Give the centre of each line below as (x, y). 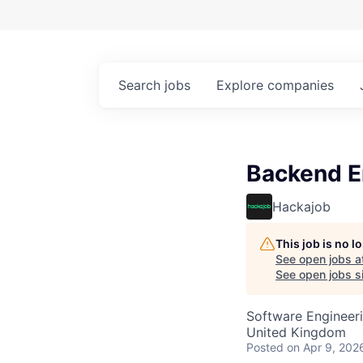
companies (301, 85)
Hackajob (301, 206)
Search (141, 85)
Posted (265, 347)
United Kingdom (296, 332)
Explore (242, 85)
